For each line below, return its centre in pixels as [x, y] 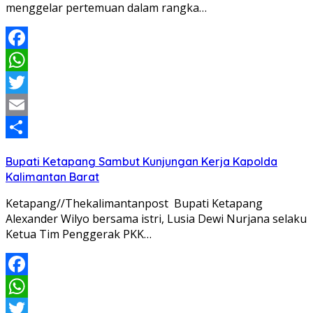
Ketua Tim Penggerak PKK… [79, 234]
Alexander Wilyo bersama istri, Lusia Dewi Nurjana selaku [156, 219]
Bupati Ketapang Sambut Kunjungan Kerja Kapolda [141, 162]
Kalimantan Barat [52, 177]
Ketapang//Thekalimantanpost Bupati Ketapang [134, 204]
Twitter [25, 105]
